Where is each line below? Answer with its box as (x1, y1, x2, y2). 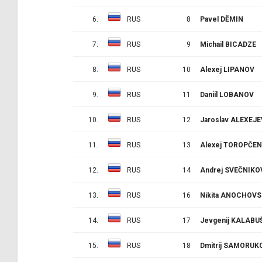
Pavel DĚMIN (200, 15, 243, 23)
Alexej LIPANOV (200, 65, 254, 74)
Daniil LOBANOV (200, 90, 254, 99)
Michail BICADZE (200, 40, 256, 49)
